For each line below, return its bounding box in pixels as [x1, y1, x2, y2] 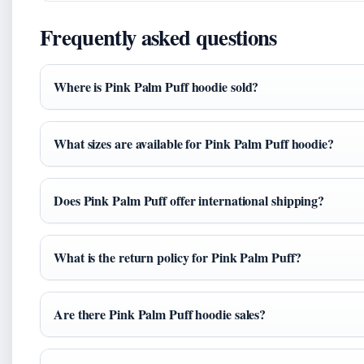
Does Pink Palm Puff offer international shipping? [54, 191, 325, 210]
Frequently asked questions [40, 21, 277, 54]
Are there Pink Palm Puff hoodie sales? [54, 305, 266, 324]
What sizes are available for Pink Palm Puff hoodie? [54, 134, 334, 154]
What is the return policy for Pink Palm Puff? [54, 248, 301, 267]
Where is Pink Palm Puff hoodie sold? [54, 77, 259, 97]
